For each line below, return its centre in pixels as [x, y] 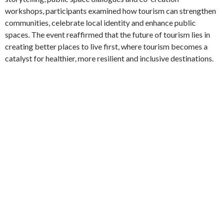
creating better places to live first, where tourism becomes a [106, 47]
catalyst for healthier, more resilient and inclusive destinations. [109, 58]
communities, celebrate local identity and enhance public [100, 23]
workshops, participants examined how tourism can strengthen [111, 11]
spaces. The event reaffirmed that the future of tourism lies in [108, 35]
